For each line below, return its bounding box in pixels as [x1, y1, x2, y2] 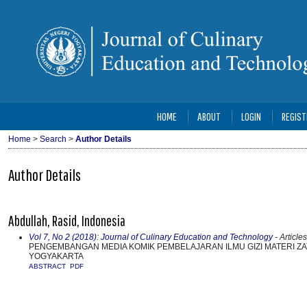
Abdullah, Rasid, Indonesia [8, 211, 125, 229]
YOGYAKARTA [29, 251, 84, 261]
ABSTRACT [29, 262, 66, 270]
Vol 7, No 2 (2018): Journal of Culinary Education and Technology [29, 232, 273, 242]
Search [40, 134, 66, 144]
